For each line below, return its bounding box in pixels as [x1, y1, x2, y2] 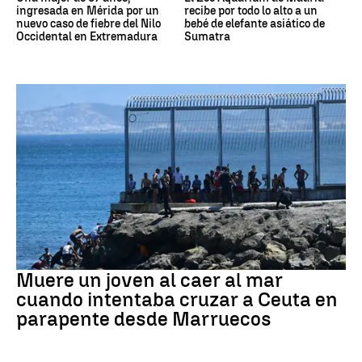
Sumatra [184, 30, 230, 44]
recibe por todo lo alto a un [184, 4, 318, 19]
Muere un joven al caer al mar [16, 267, 283, 292]
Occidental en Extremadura [16, 30, 158, 44]
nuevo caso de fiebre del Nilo [16, 17, 161, 32]
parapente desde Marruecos [16, 306, 271, 330]
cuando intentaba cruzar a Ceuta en [16, 287, 338, 311]
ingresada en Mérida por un [16, 4, 159, 19]
